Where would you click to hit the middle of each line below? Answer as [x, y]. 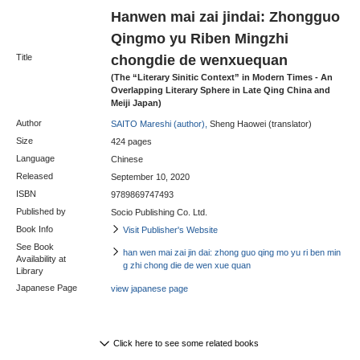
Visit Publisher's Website [170, 229]
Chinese [127, 159]
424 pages [131, 141]
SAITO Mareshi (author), [159, 123]
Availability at [41, 258]
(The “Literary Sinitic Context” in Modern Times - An [222, 77]
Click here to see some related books [186, 343]
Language [35, 158]
